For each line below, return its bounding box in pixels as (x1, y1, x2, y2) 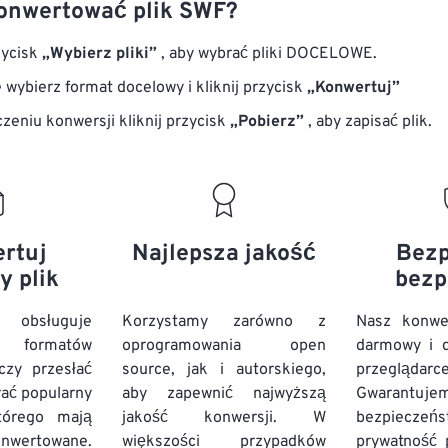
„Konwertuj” (307, 78, 400, 98)
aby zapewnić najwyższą (122, 384, 326, 404)
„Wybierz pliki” (42, 44, 157, 64)
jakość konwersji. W (122, 408, 326, 428)
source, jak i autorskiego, (122, 360, 326, 380)
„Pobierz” (230, 112, 304, 132)
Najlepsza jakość (131, 240, 316, 269)
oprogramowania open (122, 336, 326, 356)
